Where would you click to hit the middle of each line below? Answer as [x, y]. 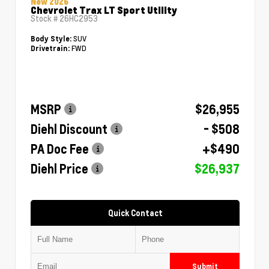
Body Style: [51, 38]
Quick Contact [135, 213]
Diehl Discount [69, 129]
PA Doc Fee [60, 149]
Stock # [45, 18]
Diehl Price [59, 168]
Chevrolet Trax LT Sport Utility [104, 10]
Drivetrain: [50, 48]
